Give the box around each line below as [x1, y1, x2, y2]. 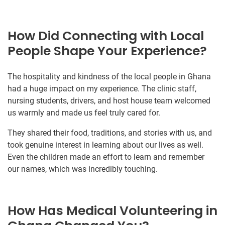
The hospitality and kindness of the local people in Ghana [8, 71, 211, 81]
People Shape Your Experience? [8, 42, 207, 60]
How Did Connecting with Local [8, 27, 204, 45]
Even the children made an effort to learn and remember [8, 152, 204, 162]
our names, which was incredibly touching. [8, 164, 158, 174]
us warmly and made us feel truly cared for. [8, 107, 160, 118]
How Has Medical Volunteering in [8, 201, 217, 219]
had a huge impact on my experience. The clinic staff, [8, 83, 196, 93]
